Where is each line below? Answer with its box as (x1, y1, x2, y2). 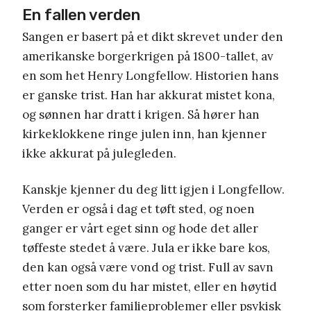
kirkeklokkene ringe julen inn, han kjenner (22, 126, 267, 142)
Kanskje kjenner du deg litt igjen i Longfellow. (22, 181, 285, 197)
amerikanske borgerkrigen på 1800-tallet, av (22, 48, 274, 64)
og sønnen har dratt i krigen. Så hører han (22, 106, 260, 122)
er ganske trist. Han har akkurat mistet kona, (22, 87, 275, 103)
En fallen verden (22, 5, 140, 24)
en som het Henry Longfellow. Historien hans (22, 67, 278, 83)
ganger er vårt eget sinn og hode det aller (22, 220, 258, 236)
